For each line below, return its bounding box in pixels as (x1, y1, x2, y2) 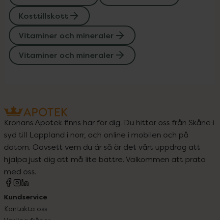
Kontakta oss (4, 204, 47, 213)
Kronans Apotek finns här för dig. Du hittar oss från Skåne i (4, 117, 214, 127)
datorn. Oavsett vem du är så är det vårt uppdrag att (4, 141, 200, 152)
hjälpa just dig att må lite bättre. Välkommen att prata (4, 154, 206, 164)
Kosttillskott (19, 10, 68, 21)
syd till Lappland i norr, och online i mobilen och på (4, 129, 189, 139)
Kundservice (4, 192, 47, 201)
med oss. (4, 166, 36, 176)
